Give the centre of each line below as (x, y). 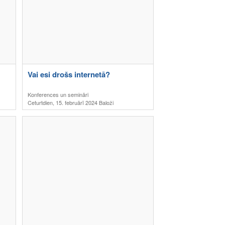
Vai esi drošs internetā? (69, 74)
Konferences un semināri (58, 94)
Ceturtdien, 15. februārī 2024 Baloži (71, 102)
